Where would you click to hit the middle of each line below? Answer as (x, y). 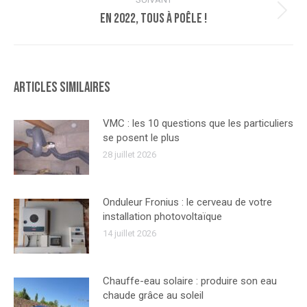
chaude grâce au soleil (153, 295)
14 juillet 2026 (130, 233)
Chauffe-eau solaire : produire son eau (190, 281)
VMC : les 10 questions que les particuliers (198, 123)
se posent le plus (141, 137)
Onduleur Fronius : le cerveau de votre (187, 202)
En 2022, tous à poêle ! (153, 18)
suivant (169, 30)
